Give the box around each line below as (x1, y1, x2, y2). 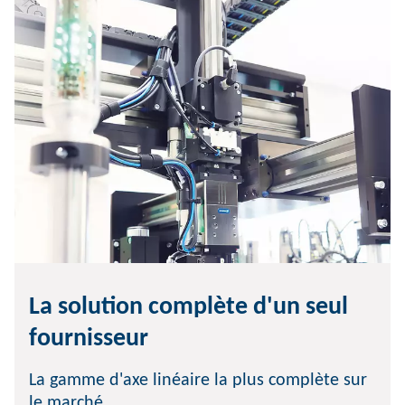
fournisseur (29, 326, 148, 352)
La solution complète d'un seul (29, 295, 348, 320)
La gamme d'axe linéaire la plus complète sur (29, 372, 367, 390)
